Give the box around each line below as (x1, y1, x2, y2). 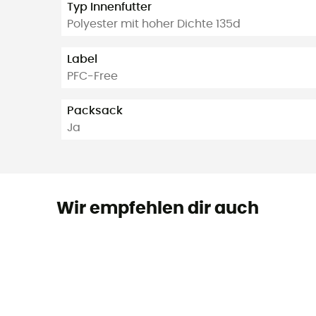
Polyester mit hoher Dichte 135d (67, 18, 241, 30)
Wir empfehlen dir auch (56, 200, 259, 218)
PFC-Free (67, 70, 118, 82)
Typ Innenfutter (67, 1, 152, 13)
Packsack (67, 105, 123, 117)
